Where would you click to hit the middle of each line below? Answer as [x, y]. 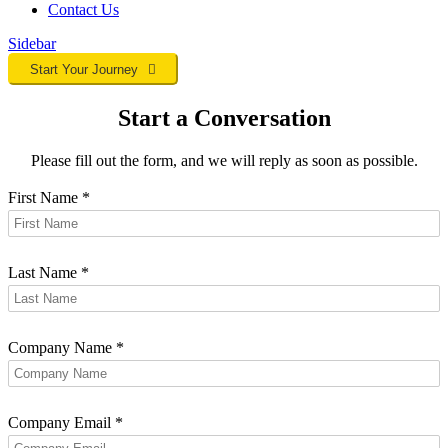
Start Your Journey [84, 70]
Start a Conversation [224, 118]
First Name [45, 198]
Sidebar [32, 44]
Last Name [44, 273]
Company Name [62, 348]
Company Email [61, 423]
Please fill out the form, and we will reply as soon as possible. [224, 161]
